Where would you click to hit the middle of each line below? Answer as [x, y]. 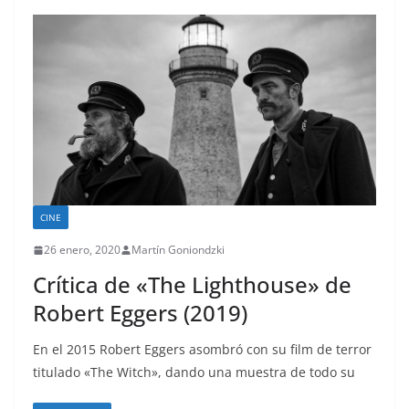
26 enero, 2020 [82, 250]
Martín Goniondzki [178, 250]
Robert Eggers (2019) [140, 313]
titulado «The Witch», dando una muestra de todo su [194, 372]
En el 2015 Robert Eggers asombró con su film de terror [202, 350]
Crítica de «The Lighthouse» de [192, 285]
